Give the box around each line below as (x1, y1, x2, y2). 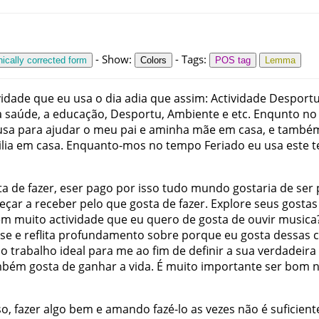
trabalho (11, 243, 57, 259)
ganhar (78, 258, 117, 275)
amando (105, 301, 150, 318)
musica (278, 211, 317, 228)
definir (189, 243, 224, 259)
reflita (24, 227, 56, 244)
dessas (273, 227, 310, 244)
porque (182, 227, 221, 244)
